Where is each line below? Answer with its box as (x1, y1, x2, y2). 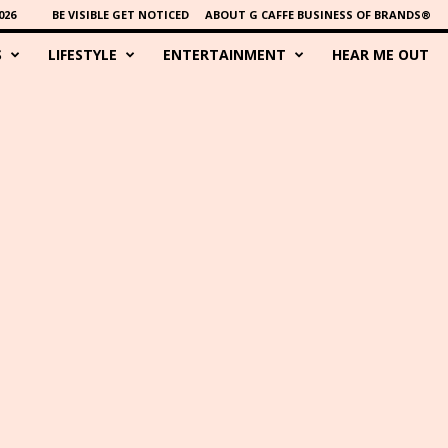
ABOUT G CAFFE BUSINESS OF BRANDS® (204, 7, 431, 22)
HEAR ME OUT (332, 45, 430, 64)
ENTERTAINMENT (163, 45, 287, 64)
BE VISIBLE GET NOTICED (51, 7, 189, 22)
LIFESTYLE (48, 45, 118, 64)
